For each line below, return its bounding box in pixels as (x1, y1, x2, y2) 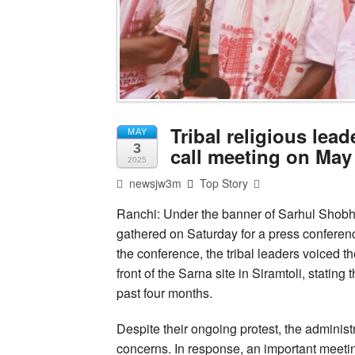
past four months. (116, 284, 212, 303)
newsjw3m (126, 175, 182, 192)
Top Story (200, 175, 249, 192)
